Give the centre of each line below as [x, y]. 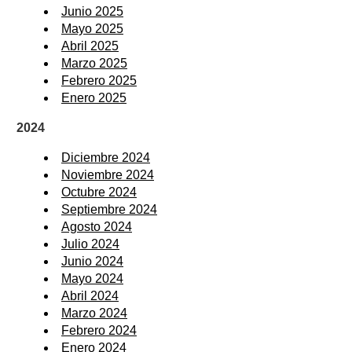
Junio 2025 [92, 12]
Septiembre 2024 [109, 210]
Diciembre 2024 [106, 158]
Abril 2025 [90, 46]
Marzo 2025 [94, 64]
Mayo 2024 [92, 279]
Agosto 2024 [97, 227]
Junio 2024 [92, 262]
